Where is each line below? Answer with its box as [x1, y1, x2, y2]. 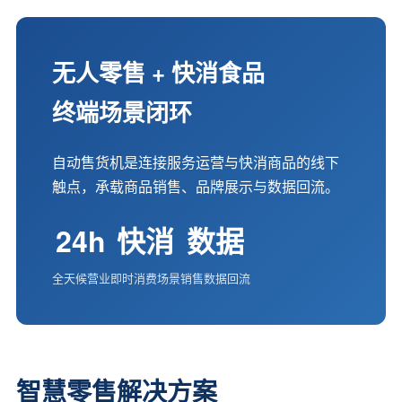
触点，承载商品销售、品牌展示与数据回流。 [51, 176, 339, 197]
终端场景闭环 [51, 95, 192, 128]
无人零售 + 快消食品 [51, 56, 265, 89]
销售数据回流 [179, 269, 250, 286]
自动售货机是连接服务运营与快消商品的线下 [51, 152, 339, 172]
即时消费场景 [109, 269, 180, 286]
